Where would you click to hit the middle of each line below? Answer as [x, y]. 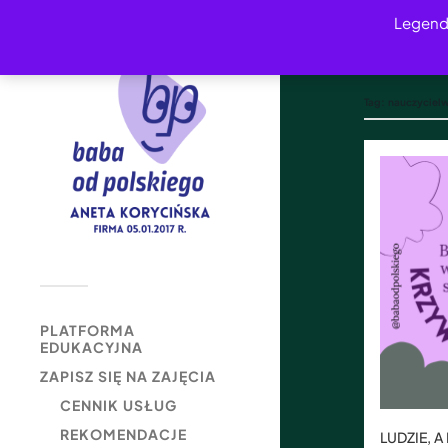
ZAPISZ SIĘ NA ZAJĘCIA [128, 376]
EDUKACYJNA [91, 347]
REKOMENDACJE [123, 434]
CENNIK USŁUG [118, 405]
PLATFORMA [87, 330]
